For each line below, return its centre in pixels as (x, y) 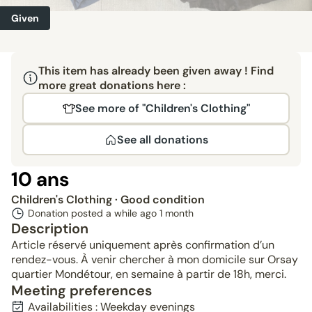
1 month (177, 213)
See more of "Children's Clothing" (162, 108)
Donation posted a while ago (94, 213)
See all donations (162, 140)
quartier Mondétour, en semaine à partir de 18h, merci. (149, 274)
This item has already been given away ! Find (156, 71)
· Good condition (160, 200)
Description (50, 228)
